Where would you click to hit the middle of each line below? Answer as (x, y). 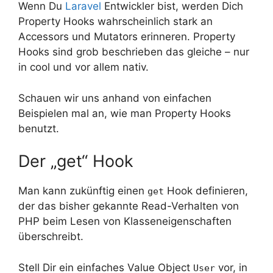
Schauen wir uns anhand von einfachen (115, 98)
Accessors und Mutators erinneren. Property (127, 37)
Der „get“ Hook (76, 161)
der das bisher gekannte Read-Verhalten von (129, 206)
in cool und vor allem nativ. (83, 67)
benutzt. (39, 128)
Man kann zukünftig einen (83, 191)
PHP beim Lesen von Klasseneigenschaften (125, 222)
